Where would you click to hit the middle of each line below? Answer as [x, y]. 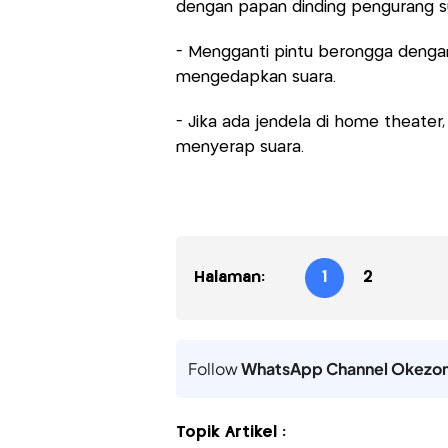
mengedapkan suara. [255, 77]
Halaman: [229, 277]
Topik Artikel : [230, 432]
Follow [214, 368]
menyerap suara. [239, 147]
